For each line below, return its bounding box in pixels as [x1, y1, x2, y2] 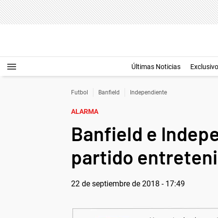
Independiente [130, 89, 167, 96]
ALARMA [71, 108, 98, 115]
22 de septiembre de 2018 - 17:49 [71, 179, 185, 188]
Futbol [71, 89, 88, 96]
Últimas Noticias [131, 63, 181, 71]
